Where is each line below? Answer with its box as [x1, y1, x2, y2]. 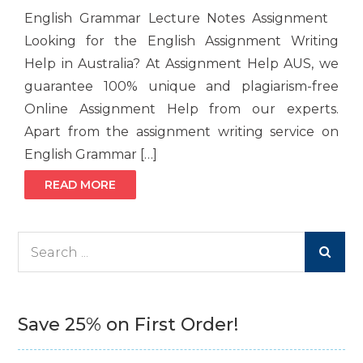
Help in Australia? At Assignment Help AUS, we [24, 56, 339, 72]
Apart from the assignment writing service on [24, 124, 339, 140]
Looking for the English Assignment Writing [24, 33, 339, 49]
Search [17, 235, 57, 250]
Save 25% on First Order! [18, 314, 239, 336]
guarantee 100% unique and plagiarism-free [24, 79, 339, 95]
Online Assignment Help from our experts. [24, 101, 339, 117]
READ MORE [45, 177, 117, 193]
